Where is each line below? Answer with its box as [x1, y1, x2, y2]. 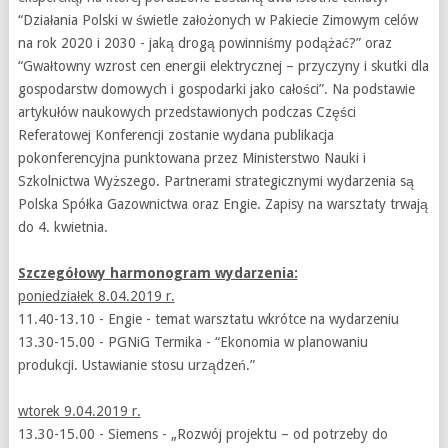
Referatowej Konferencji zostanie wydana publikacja [17, 126, 334, 143]
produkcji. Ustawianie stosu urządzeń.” [17, 356, 255, 373]
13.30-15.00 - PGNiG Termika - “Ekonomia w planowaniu [17, 333, 368, 350]
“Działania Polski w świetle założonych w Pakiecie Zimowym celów [17, 11, 418, 28]
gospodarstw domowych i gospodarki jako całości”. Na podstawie [17, 80, 415, 97]
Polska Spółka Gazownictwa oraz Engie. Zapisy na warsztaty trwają [17, 195, 428, 212]
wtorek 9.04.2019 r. [17, 402, 141, 419]
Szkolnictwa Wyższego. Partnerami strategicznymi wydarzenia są [17, 172, 414, 189]
